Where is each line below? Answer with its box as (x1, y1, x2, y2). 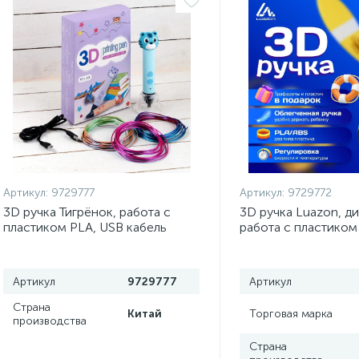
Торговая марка (248, 307, 333, 321)
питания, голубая (3, 235, 103, 250)
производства (13, 314, 87, 328)
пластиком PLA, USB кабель (3, 220, 167, 235)
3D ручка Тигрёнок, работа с (3, 204, 171, 220)
